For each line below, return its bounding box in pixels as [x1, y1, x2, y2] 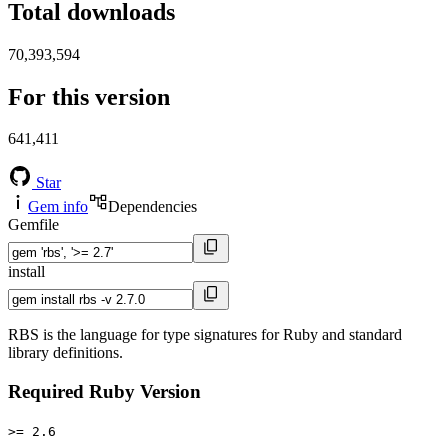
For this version [8, 83, 170, 110]
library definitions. [8, 344, 123, 362]
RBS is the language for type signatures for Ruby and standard [8, 326, 402, 344]
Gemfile [8, 216, 59, 234]
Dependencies [108, 198, 197, 216]
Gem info [28, 198, 88, 216]
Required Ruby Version [8, 381, 201, 403]
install [8, 263, 45, 281]
